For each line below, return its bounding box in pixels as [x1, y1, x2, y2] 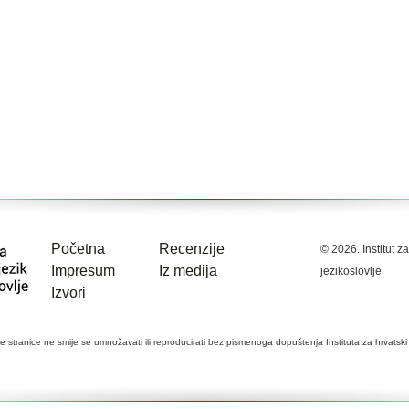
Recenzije [158, 241, 225, 257]
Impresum [50, 263, 115, 278]
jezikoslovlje [320, 265, 382, 278]
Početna [50, 241, 105, 257]
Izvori [50, 285, 86, 300]
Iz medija [158, 263, 217, 278]
